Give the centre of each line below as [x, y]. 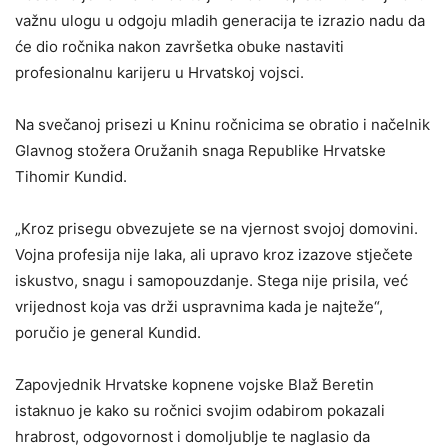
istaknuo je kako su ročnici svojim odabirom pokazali [200, 410]
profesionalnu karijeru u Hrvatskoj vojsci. [159, 72]
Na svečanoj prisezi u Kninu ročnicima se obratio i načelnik [222, 124]
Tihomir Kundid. [71, 176]
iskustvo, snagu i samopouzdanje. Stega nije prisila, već [211, 280]
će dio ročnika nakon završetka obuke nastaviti [179, 46]
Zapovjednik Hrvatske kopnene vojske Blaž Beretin [194, 384]
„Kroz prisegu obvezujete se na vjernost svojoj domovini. [216, 228]
